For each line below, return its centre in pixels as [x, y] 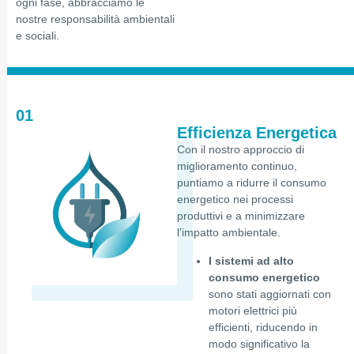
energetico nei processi [235, 200]
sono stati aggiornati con [270, 294]
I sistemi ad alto [251, 260]
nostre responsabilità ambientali [95, 19]
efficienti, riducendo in [263, 327]
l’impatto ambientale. [229, 233]
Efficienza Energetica [257, 133]
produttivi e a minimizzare [241, 216]
